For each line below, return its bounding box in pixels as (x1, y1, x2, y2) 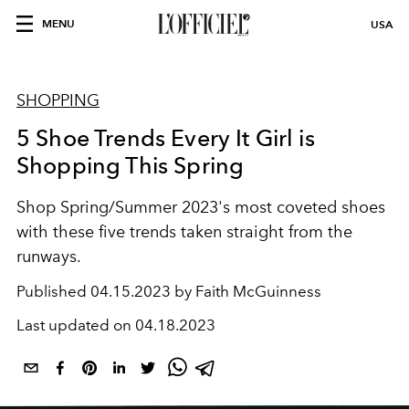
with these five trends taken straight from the (16, 222, 352, 242)
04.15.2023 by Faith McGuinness (90, 282, 321, 300)
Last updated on (16, 316, 135, 334)
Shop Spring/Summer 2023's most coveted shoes (16, 197, 385, 217)
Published (16, 282, 90, 300)
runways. (16, 246, 81, 267)
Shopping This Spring (16, 152, 245, 179)
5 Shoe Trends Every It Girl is (16, 124, 315, 152)
